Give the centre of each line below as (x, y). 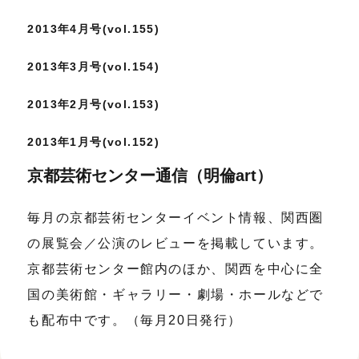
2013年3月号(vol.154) (94, 67)
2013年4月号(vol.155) (94, 29)
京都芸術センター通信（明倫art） (150, 176)
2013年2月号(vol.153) (94, 105)
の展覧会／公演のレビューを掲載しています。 (176, 244)
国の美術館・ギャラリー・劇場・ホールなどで (176, 295)
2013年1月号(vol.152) (94, 142)
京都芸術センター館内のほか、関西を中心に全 (176, 269)
